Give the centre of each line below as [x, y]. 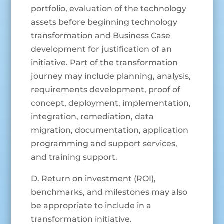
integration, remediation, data [93, 117]
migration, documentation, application [110, 130]
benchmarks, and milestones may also [109, 192]
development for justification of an [102, 49]
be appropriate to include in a [91, 206]
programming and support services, [104, 144]
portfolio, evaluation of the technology [109, 9]
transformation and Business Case [101, 36]
